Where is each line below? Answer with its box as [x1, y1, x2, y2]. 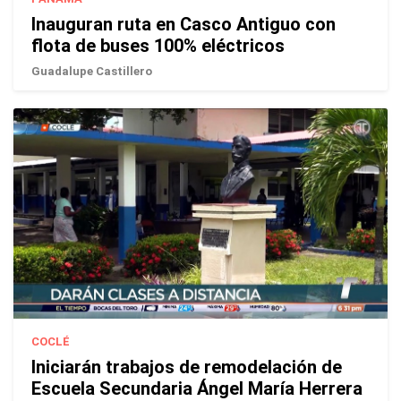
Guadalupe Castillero [31, 64, 152, 79]
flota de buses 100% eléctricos [31, 35, 285, 57]
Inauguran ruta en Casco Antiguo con [31, 13, 336, 36]
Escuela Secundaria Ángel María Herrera [31, 377, 363, 399]
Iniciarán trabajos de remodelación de [31, 355, 342, 378]
